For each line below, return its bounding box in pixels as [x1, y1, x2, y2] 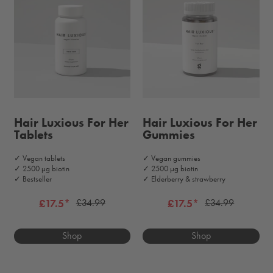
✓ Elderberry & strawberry [143, 173, 225, 184]
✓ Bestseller [13, 173, 52, 184]
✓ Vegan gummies [143, 152, 200, 163]
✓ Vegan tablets [13, 152, 65, 163]
